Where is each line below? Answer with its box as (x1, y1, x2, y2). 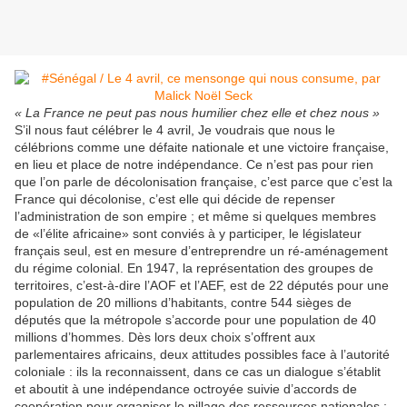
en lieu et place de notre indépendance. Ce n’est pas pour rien (15, 157, 373, 173)
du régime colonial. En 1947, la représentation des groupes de (15, 261, 373, 276)
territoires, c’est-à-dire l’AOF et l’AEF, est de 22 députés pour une (15, 278, 389, 293)
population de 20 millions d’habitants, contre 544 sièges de (15, 295, 352, 311)
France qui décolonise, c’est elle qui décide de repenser (15, 192, 335, 207)
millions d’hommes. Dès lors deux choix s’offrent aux (15, 330, 315, 345)
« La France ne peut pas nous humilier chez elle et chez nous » (15, 105, 380, 121)
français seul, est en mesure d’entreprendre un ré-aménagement (15, 243, 388, 259)
